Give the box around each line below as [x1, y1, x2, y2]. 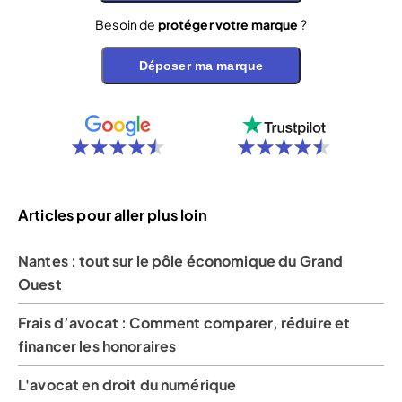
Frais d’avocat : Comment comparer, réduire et [18, 313, 351, 333]
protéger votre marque [157, 16, 299, 33]
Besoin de [95, 16, 158, 33]
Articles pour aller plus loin [18, 205, 207, 224]
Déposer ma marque [138, 58, 264, 74]
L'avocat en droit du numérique [18, 375, 237, 395]
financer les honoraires [18, 336, 177, 356]
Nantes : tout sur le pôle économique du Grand [18, 251, 344, 271]
